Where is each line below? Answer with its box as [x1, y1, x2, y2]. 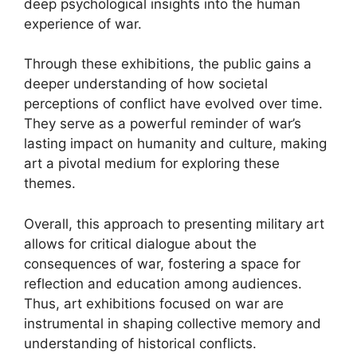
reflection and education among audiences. [24, 275, 302, 292]
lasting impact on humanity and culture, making [24, 135, 327, 151]
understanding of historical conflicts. [24, 335, 257, 351]
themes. [24, 175, 76, 191]
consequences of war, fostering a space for [24, 255, 300, 272]
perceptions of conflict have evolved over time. [24, 96, 323, 112]
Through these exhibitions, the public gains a [24, 56, 312, 72]
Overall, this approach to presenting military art [24, 215, 324, 232]
